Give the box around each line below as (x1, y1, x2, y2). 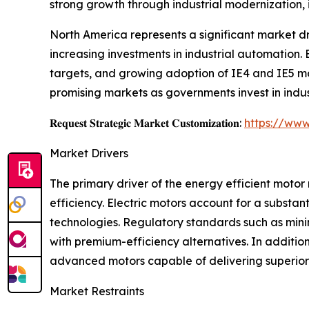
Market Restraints (50, 284, 144, 299)
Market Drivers (50, 146, 128, 161)
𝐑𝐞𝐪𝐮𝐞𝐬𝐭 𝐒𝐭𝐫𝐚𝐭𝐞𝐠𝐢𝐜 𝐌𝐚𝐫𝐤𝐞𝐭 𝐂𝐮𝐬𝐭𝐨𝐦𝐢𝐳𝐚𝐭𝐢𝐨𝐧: (50, 116, 244, 130)
